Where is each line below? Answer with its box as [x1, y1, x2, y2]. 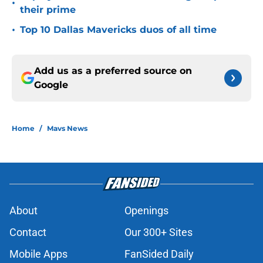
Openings [124, 204, 168, 217]
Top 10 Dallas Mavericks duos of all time [20, 24, 217, 36]
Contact [9, 226, 46, 239]
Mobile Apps [9, 248, 68, 261]
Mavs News [47, 124, 87, 133]
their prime [20, 4, 76, 16]
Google [34, 79, 68, 91]
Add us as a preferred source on [34, 65, 192, 77]
